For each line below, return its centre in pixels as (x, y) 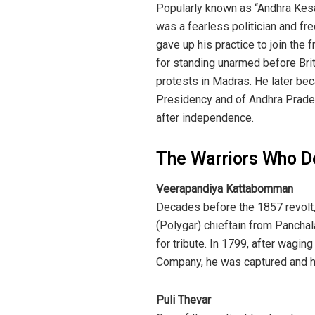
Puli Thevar (184, 300)
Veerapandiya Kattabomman (225, 189)
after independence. (205, 117)
